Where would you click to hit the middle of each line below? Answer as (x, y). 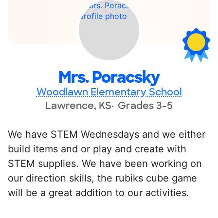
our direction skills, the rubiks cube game (102, 178)
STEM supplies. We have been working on (105, 163)
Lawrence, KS (78, 105)
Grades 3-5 (145, 105)
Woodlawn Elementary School (109, 92)
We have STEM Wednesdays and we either (107, 134)
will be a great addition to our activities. (99, 192)
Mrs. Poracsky (109, 77)
